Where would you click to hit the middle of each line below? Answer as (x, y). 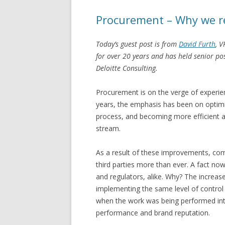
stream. (108, 128)
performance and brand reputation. (153, 212)
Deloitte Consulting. (127, 68)
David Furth (197, 44)
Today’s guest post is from (138, 44)
